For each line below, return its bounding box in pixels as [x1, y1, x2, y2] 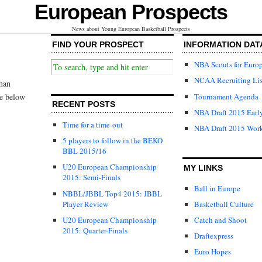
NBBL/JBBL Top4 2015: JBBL [63, 188, 162, 199]
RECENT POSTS [52, 99, 115, 109]
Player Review [63, 198, 108, 209]
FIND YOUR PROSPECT [52, 39, 144, 49]
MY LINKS [184, 163, 223, 173]
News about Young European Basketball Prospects [72, 25, 190, 33]
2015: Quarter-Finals [63, 225, 127, 236]
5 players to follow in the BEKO [63, 135, 163, 146]
